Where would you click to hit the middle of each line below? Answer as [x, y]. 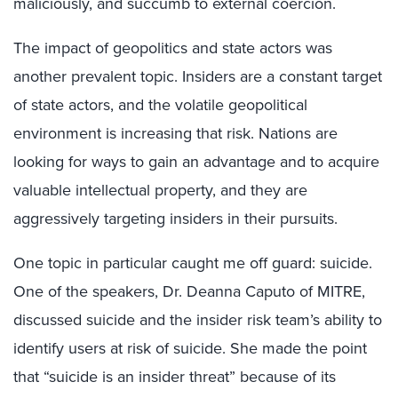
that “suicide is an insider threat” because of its [175, 377]
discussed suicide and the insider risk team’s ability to [198, 320]
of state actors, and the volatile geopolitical [160, 105]
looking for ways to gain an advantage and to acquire [196, 162]
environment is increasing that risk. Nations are [175, 133]
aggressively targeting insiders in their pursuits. [175, 219]
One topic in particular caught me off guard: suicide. [193, 263]
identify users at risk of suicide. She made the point [190, 348]
